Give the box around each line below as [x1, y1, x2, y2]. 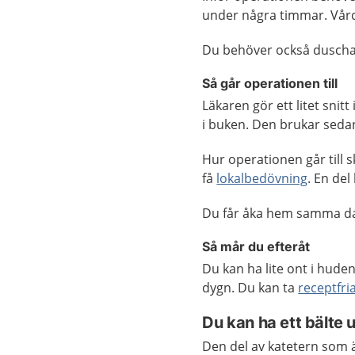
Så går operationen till [202, 75, 338, 91]
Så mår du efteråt [202, 239, 311, 254]
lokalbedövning [216, 170, 308, 187]
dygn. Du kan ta [202, 279, 299, 296]
